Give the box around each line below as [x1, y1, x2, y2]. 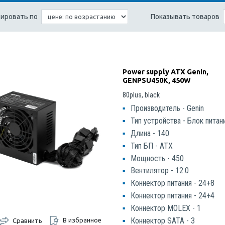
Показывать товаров [151, 12, 220, 21]
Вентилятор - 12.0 [131, 166, 189, 176]
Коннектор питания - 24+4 [131, 190, 215, 200]
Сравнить [12, 216, 42, 224]
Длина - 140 [131, 128, 170, 138]
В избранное [62, 216, 101, 223]
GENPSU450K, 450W [123, 76, 191, 85]
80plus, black [123, 91, 160, 100]
